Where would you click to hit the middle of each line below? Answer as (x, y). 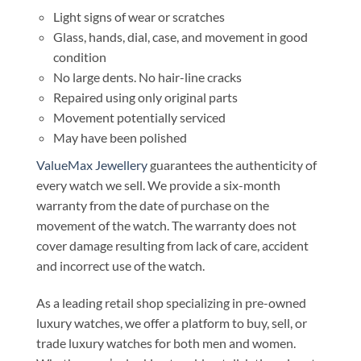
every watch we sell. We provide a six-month (158, 185)
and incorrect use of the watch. (120, 266)
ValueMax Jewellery (92, 165)
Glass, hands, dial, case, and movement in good (180, 36)
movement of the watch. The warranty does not (166, 226)
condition (79, 56)
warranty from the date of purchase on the (153, 205)
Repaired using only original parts (145, 97)
